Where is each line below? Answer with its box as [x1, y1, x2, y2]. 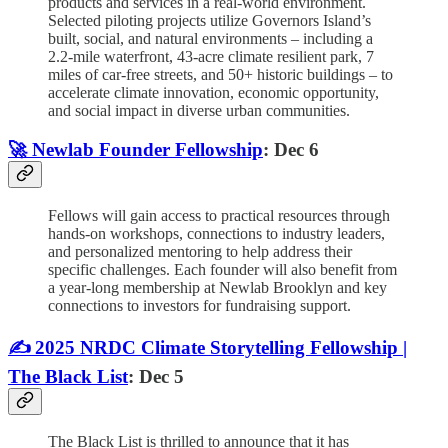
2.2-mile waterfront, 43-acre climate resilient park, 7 [48, 48, 374, 66]
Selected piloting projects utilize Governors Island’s [48, 12, 371, 30]
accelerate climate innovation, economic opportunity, [48, 84, 379, 102]
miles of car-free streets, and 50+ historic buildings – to [48, 66, 393, 84]
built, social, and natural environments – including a [48, 30, 373, 48]
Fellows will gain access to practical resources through [48, 206, 390, 224]
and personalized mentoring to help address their [48, 242, 352, 260]
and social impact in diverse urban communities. [48, 102, 350, 120]
